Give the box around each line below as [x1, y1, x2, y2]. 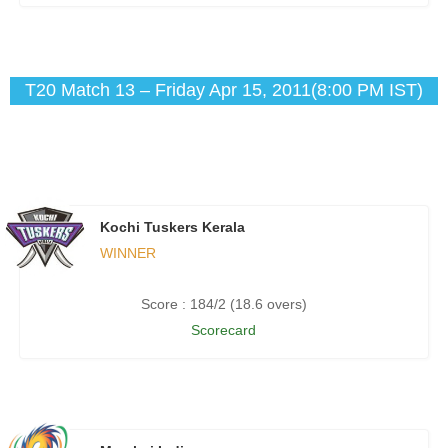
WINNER [99, 245, 156, 262]
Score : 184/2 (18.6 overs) [140, 296, 307, 313]
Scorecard [191, 322, 257, 339]
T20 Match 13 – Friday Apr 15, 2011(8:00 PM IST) [25, 80, 423, 101]
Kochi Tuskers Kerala [99, 219, 245, 236]
